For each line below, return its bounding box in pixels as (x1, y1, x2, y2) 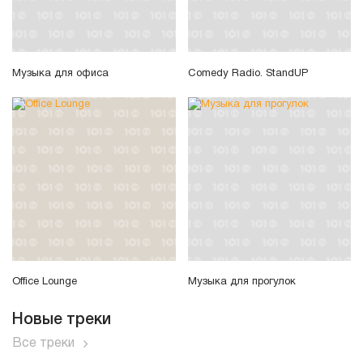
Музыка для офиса (12, 69, 109, 79)
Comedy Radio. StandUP (187, 69, 308, 79)
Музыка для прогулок (187, 277, 296, 288)
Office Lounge (12, 277, 77, 288)
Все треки (12, 338, 75, 350)
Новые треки (12, 313, 111, 328)
